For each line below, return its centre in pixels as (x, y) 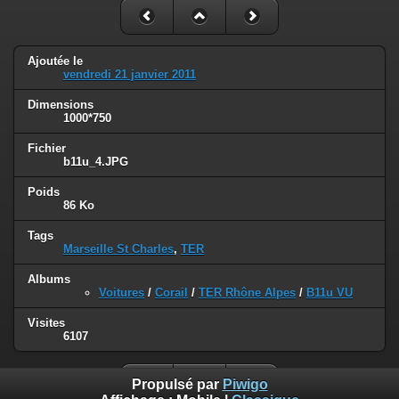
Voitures (122, 292)
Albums (49, 279)
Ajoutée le (55, 61)
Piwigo (245, 385)
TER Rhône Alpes (247, 292)
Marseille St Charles (118, 249)
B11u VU (330, 292)
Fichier (47, 149)
